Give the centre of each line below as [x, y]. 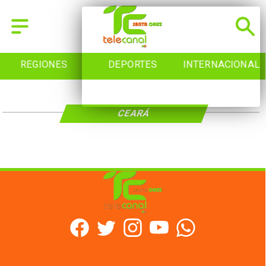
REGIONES [44, 65]
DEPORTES [133, 65]
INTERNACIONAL [221, 65]
